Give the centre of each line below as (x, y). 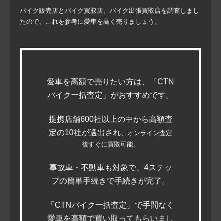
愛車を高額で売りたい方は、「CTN (110, 82)
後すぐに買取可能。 (110, 145)
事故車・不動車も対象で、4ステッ (110, 168)
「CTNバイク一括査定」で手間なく (110, 205)
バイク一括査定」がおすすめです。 (110, 95)
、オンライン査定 (147, 133)
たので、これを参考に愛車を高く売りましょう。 (90, 22)
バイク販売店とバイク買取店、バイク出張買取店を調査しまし (110, 11)
